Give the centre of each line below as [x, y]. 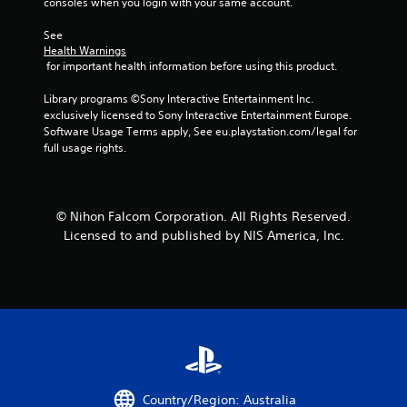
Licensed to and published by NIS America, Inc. [203, 235]
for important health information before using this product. [192, 66]
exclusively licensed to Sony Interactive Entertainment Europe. [198, 115]
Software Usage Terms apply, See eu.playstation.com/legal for [200, 131]
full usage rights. [85, 148]
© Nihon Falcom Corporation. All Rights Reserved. [203, 216]
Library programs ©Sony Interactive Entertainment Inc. [179, 99]
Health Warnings [85, 50]
